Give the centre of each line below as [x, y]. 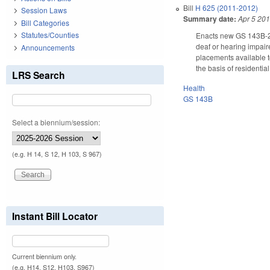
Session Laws [44, 10]
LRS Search [39, 75]
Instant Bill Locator [55, 216]
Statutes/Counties [50, 35]
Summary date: [210, 18]
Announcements [48, 47]
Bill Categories [45, 22]
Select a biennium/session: [56, 122]
